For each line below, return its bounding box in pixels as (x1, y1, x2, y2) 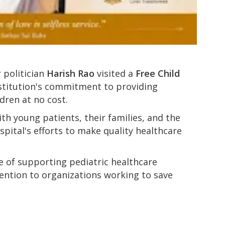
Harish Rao (47, 67, 94, 79)
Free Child (136, 67, 180, 79)
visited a (94, 67, 136, 79)
